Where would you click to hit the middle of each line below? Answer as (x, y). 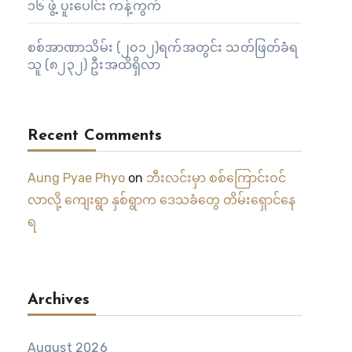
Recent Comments (94, 136)
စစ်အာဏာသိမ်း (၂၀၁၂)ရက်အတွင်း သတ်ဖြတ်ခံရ (163, 48)
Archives (58, 300)
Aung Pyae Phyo (76, 178)
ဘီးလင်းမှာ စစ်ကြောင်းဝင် (216, 178)
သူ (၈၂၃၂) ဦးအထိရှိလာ (94, 65)
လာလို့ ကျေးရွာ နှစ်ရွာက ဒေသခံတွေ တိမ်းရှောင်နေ (161, 200)
